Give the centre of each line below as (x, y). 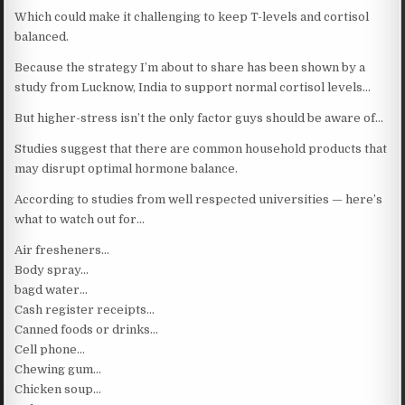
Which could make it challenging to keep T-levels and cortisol (192, 16)
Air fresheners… (62, 250)
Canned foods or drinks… (87, 329)
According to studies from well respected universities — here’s (199, 199)
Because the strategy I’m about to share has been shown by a (190, 67)
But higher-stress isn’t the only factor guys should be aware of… (199, 118)
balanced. (42, 36)
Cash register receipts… (85, 309)
